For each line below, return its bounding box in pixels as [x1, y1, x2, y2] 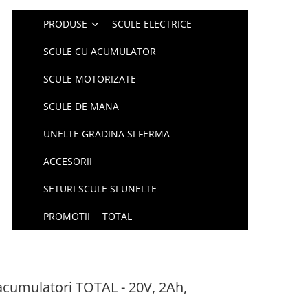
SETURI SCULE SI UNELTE [43, 182, 157, 195]
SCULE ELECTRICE [112, 17, 192, 30]
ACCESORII [43, 155, 93, 168]
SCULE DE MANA [43, 100, 120, 113]
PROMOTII [43, 210, 91, 223]
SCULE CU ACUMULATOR [43, 45, 157, 58]
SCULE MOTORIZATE [43, 72, 137, 85]
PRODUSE [43, 17, 88, 30]
